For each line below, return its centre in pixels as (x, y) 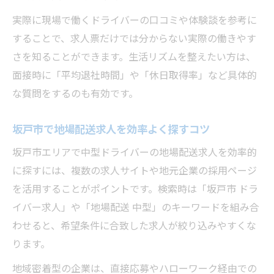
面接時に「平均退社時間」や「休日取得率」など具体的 (135, 75)
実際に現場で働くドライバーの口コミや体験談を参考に (135, 20)
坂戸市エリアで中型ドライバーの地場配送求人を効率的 (135, 152)
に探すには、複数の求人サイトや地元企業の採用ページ (135, 170)
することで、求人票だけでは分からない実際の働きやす (134, 38)
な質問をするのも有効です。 (75, 93)
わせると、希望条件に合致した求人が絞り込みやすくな (134, 225)
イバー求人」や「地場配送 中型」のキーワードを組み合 (136, 207)
